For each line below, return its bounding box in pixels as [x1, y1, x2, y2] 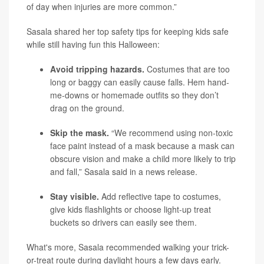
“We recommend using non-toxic [109, 127, 233, 138]
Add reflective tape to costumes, [99, 190, 221, 202]
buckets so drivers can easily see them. [50, 216, 197, 228]
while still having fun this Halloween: [27, 38, 160, 50]
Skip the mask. [50, 127, 109, 138]
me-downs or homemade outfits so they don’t [50, 89, 219, 101]
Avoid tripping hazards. [50, 63, 144, 75]
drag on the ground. [50, 102, 124, 114]
